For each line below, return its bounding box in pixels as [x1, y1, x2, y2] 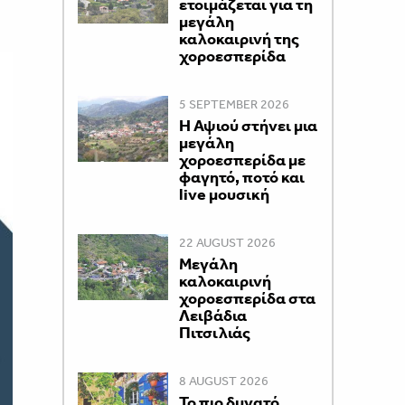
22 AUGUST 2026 [178, 234, 276, 250]
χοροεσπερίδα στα [178, 288, 316, 308]
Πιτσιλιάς [178, 323, 250, 343]
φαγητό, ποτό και [178, 167, 305, 187]
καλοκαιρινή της [178, 29, 299, 49]
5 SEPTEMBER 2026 [178, 96, 289, 112]
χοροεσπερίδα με [178, 150, 306, 170]
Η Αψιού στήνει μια [178, 116, 317, 136]
